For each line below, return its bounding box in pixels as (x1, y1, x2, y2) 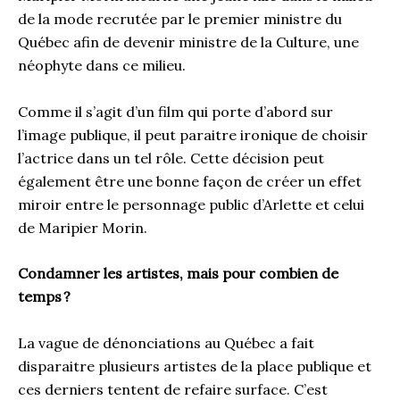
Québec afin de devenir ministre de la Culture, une (18, 33, 359, 52)
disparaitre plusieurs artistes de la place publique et (18, 356, 371, 375)
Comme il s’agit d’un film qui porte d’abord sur (18, 102, 333, 121)
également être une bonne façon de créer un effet (18, 171, 362, 190)
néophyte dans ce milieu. (18, 56, 186, 75)
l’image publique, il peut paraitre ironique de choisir (18, 125, 368, 144)
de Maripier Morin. (18, 218, 147, 237)
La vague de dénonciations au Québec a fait (18, 333, 314, 352)
